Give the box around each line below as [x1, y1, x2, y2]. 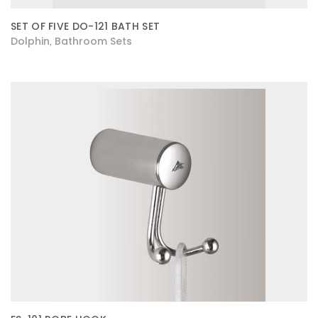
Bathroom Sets [55, 34, 132, 48]
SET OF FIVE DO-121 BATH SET [11, 19, 160, 33]
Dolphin [11, 34, 50, 48]
